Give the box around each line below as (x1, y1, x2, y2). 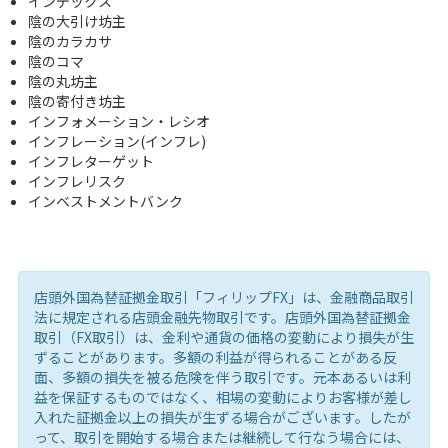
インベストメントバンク (27, 190, 183, 211)
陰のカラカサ (27, 30, 112, 51)
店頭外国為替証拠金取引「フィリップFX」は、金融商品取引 (33, 286, 414, 307)
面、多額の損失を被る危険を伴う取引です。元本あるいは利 (33, 366, 411, 387)
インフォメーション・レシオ (27, 110, 210, 131)
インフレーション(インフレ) (27, 130, 206, 151)
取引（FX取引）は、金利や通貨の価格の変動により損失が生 (33, 326, 414, 347)
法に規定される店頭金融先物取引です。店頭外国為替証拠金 (33, 306, 411, 327)
